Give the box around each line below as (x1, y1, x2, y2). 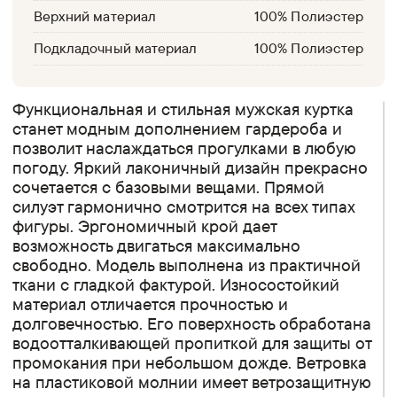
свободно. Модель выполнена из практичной (12, 253, 362, 276)
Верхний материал (34, 6, 156, 25)
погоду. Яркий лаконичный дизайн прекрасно (12, 156, 369, 178)
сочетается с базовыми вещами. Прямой (12, 175, 325, 198)
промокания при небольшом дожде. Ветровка (12, 351, 368, 373)
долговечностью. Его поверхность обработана (12, 312, 372, 334)
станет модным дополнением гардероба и (12, 117, 343, 139)
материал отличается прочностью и (12, 292, 289, 315)
